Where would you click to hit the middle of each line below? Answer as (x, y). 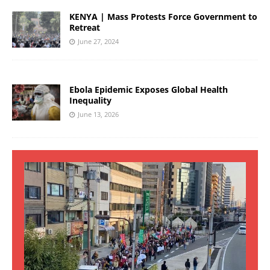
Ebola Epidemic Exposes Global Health (149, 90)
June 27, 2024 (98, 42)
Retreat (86, 28)
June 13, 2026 (98, 115)
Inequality (90, 101)
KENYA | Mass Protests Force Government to (163, 17)
